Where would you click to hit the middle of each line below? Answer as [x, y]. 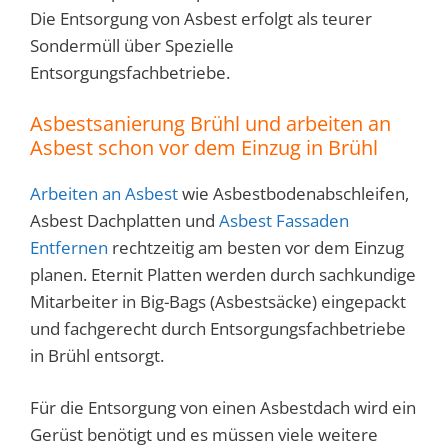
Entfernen [69, 247]
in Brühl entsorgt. [97, 355]
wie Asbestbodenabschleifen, [293, 193]
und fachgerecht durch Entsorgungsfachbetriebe [218, 328]
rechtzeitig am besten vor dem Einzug [256, 247]
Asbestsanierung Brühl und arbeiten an [210, 123]
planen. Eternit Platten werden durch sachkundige [223, 274]
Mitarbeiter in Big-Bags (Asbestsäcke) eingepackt [218, 301]
